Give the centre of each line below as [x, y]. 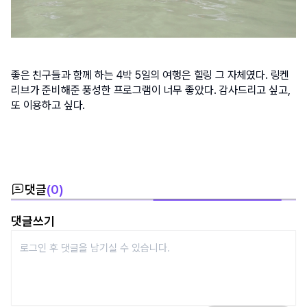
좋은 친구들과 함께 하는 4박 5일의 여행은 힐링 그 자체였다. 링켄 [150, 75]
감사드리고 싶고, [255, 90]
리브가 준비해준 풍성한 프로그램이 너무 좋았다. [115, 90]
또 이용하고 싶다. [50, 105]
